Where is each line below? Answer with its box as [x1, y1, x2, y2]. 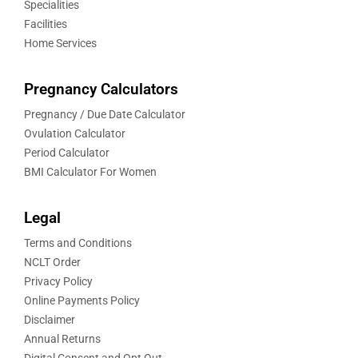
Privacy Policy [24, 275, 93, 288]
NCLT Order [24, 256, 81, 269]
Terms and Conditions [24, 237, 132, 250]
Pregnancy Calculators [24, 80, 178, 99]
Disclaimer [24, 313, 75, 327]
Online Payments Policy [24, 294, 140, 308]
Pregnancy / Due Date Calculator [24, 108, 185, 121]
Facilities [24, 18, 67, 31]
